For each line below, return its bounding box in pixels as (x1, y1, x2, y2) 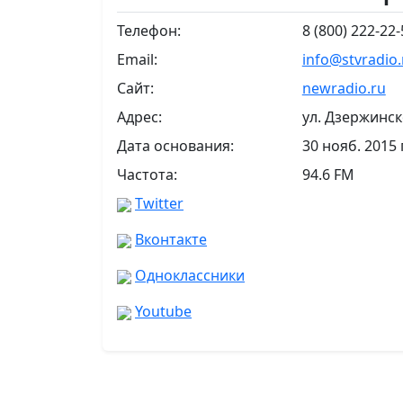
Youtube (135, 301, 192, 321)
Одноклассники (135, 265, 245, 285)
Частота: (117, 165, 177, 184)
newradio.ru (301, 78, 386, 98)
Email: (117, 49, 157, 69)
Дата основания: (117, 136, 234, 156)
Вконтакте (135, 229, 207, 249)
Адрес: (117, 107, 162, 127)
